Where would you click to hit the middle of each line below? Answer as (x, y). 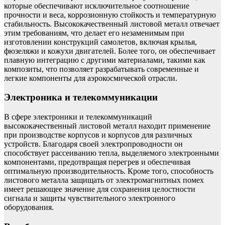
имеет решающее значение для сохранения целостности (100, 189)
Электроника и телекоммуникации (81, 97)
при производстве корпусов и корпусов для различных (98, 135)
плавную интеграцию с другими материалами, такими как (105, 60)
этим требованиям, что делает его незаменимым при (94, 33)
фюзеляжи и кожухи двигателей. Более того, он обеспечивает (110, 51)
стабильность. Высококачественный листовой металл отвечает (112, 24)
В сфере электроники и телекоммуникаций (78, 117)
